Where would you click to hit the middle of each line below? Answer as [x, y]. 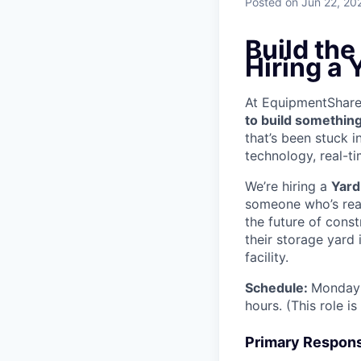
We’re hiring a [288, 187]
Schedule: [278, 288]
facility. [267, 257]
